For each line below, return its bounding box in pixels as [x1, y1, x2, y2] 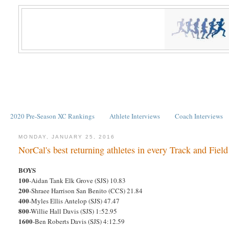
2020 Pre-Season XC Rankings [10, 111, 95, 121]
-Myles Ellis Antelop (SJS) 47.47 [29, 196, 120, 206]
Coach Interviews [175, 111, 223, 121]
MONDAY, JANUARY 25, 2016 [18, 133, 116, 140]
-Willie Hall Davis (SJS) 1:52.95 [29, 207, 118, 216]
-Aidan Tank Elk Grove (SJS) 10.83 [29, 176, 126, 186]
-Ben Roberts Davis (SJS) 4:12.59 [33, 217, 125, 226]
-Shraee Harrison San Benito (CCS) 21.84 [29, 186, 143, 196]
